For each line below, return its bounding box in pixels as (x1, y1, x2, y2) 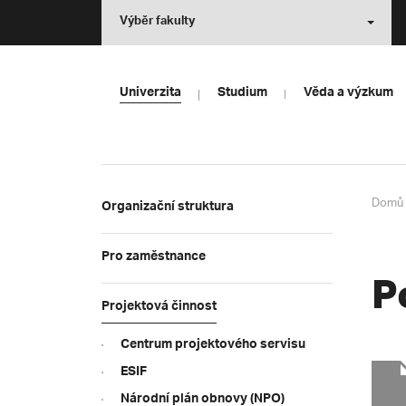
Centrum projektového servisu (121, 333, 305, 359)
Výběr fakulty (120, 11, 195, 34)
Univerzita (120, 82, 181, 107)
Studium (217, 82, 267, 107)
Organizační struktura (101, 196, 234, 221)
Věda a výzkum (304, 82, 393, 107)
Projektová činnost (101, 295, 217, 321)
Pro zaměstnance (101, 246, 206, 271)
